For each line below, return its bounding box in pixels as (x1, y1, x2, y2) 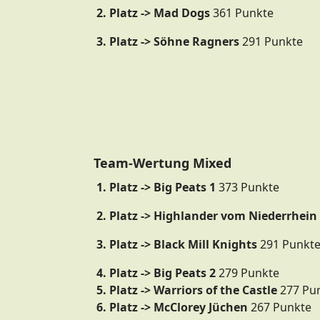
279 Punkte (219, 265, 279, 281)
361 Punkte (210, 5, 274, 21)
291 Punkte (239, 34, 303, 49)
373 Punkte (216, 179, 279, 195)
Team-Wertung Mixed (94, 154, 231, 171)
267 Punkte (248, 299, 311, 315)
